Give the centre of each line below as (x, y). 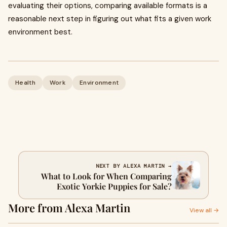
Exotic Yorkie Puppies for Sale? (114, 186)
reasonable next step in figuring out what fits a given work (110, 19)
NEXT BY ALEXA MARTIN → (134, 166)
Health (25, 83)
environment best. (40, 32)
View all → (204, 210)
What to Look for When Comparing (106, 176)
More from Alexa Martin (69, 208)
